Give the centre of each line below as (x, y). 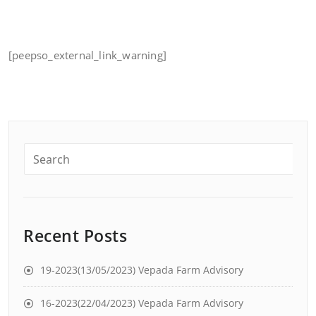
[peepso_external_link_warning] (87, 55)
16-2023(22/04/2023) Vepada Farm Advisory (142, 303)
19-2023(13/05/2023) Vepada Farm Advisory (142, 270)
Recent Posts (75, 236)
